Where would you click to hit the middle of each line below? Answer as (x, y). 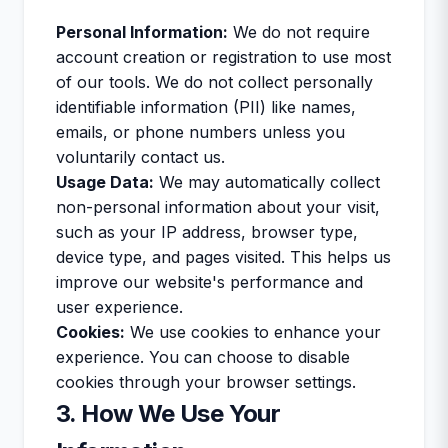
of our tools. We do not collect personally (214, 82)
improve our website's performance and (209, 282)
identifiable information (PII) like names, (206, 107)
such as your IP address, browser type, (207, 232)
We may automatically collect (267, 182)
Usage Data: (105, 182)
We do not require (299, 32)
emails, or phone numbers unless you (200, 132)
